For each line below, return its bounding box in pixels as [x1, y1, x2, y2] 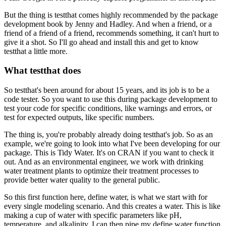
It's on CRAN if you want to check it [96, 148, 214, 157]
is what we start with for [131, 193, 207, 202]
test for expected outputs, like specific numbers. [4, 113, 154, 122]
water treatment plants [4, 166, 74, 176]
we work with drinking [130, 157, 203, 166]
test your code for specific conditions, [4, 104, 123, 113]
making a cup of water [4, 211, 75, 220]
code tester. [4, 95, 39, 104]
